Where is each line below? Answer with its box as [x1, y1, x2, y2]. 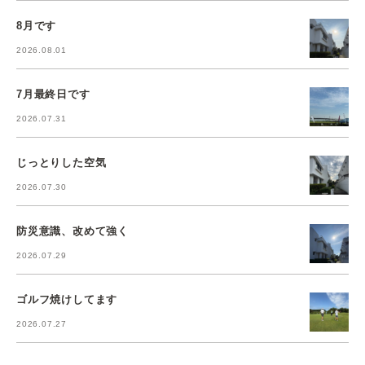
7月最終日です [16, 88, 90, 101]
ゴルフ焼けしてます [16, 293, 118, 306]
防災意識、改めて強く [16, 225, 129, 238]
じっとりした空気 [16, 156, 107, 169]
